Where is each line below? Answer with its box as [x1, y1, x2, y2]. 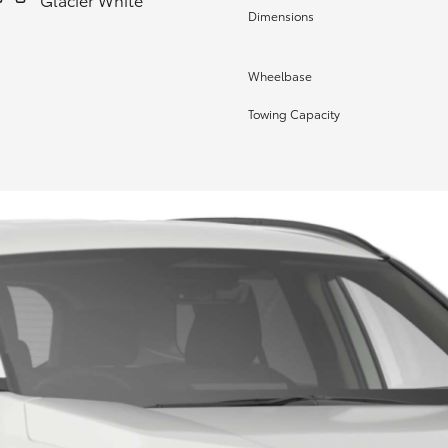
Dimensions [248, 7, 314, 24]
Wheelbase [248, 67, 312, 84]
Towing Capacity [248, 105, 340, 122]
